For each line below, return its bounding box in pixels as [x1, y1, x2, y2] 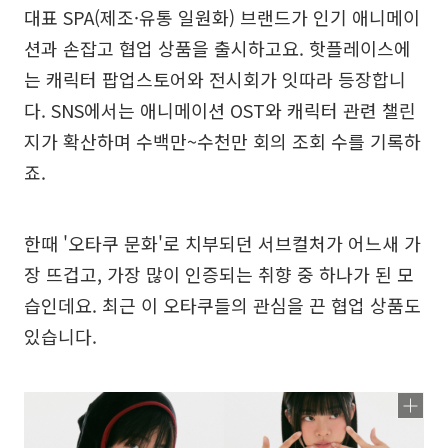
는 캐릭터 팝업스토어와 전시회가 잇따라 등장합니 [24, 66, 406, 92]
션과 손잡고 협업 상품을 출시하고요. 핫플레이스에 [24, 35, 411, 61]
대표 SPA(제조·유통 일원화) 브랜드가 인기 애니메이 [24, 4, 420, 30]
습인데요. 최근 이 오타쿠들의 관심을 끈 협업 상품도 [24, 292, 421, 318]
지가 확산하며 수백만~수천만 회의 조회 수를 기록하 [24, 128, 421, 154]
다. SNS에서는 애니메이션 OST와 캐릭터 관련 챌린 [24, 97, 416, 123]
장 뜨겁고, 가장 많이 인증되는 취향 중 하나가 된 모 [24, 261, 414, 287]
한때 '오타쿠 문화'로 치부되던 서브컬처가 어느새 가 [24, 230, 421, 256]
